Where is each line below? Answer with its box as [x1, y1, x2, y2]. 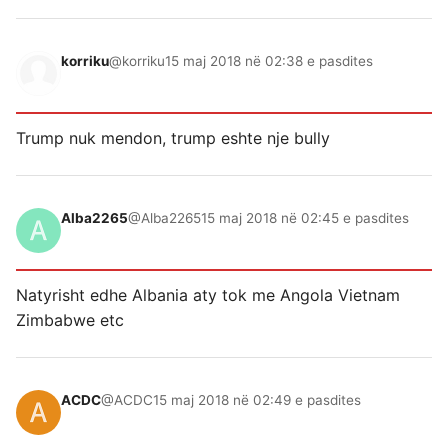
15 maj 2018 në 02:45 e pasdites [201, 210, 409, 227]
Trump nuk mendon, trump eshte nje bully [16, 128, 330, 149]
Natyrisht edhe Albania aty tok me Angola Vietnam [16, 285, 400, 306]
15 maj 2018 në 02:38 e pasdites [165, 53, 373, 70]
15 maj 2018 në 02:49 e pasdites [153, 392, 361, 409]
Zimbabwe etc [16, 310, 124, 331]
